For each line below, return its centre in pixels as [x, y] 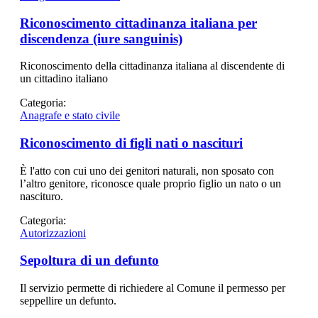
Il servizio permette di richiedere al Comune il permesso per [153, 288]
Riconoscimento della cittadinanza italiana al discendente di [152, 66]
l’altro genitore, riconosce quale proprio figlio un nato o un [150, 183]
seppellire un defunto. [68, 301]
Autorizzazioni [53, 233]
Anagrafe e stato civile [70, 116]
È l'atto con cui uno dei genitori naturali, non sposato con [147, 170]
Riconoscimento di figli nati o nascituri [131, 143]
